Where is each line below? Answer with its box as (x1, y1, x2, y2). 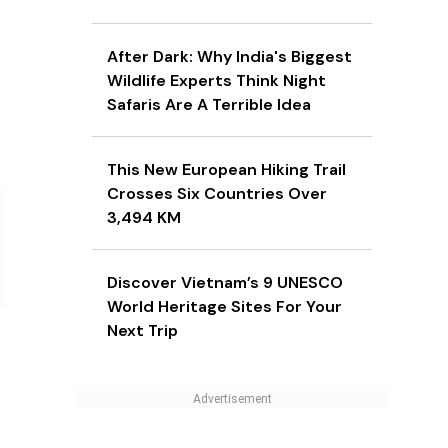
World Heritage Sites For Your (107, 296, 342, 318)
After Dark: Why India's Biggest (107, 46, 352, 68)
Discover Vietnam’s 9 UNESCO (107, 272, 343, 294)
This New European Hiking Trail (107, 159, 346, 181)
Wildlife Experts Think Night (107, 70, 326, 92)
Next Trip (107, 320, 178, 342)
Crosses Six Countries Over (107, 183, 327, 205)
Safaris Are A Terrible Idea (107, 94, 311, 116)
